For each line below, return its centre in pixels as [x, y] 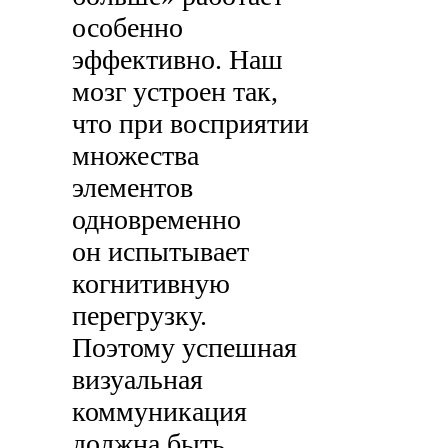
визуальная [138, 379]
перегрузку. [140, 315]
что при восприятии [191, 123]
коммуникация [160, 411]
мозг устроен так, [175, 91]
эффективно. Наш [178, 59]
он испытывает [161, 251]
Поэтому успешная [185, 347]
